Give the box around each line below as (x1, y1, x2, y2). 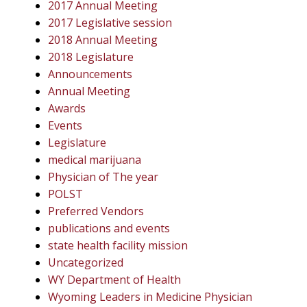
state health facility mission (48, 237, 188, 253)
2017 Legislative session (48, 14, 172, 30)
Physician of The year (48, 169, 158, 184)
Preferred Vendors (48, 203, 144, 219)
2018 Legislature (48, 49, 134, 64)
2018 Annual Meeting (48, 32, 158, 47)
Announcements (48, 66, 132, 82)
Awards (48, 100, 86, 116)
